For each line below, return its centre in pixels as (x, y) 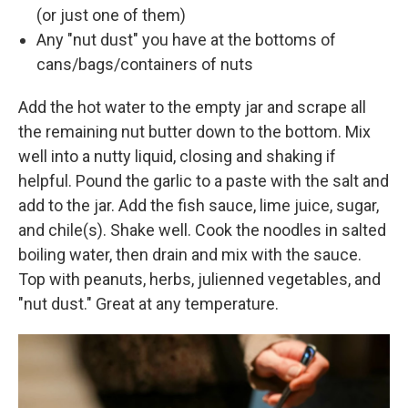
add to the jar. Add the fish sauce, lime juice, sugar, (199, 205)
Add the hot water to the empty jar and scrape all (192, 107)
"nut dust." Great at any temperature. (148, 304)
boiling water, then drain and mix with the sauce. (190, 255)
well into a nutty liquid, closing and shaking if (177, 156)
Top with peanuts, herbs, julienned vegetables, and (199, 279)
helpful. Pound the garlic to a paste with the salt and (204, 181)
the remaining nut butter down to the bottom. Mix (194, 132)
